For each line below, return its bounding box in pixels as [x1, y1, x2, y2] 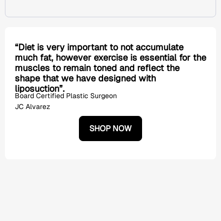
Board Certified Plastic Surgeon [15, 91, 117, 100]
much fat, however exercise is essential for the [15, 52, 206, 63]
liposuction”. [15, 83, 65, 94]
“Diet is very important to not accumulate [15, 41, 184, 53]
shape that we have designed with [15, 73, 156, 84]
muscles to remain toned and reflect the [15, 62, 180, 74]
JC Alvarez [15, 102, 50, 111]
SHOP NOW [89, 123, 132, 134]
